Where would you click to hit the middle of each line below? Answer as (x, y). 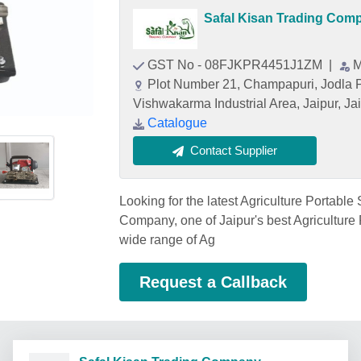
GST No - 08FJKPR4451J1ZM (237, 65)
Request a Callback (213, 282)
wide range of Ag (167, 240)
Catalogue (177, 123)
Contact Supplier (234, 150)
